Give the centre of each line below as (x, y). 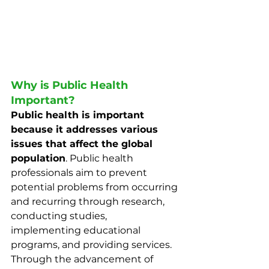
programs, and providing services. (92, 244)
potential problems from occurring (95, 187)
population (38, 158)
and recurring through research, (89, 201)
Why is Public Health (71, 85)
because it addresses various (86, 129)
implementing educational (77, 230)
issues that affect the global (83, 144)
